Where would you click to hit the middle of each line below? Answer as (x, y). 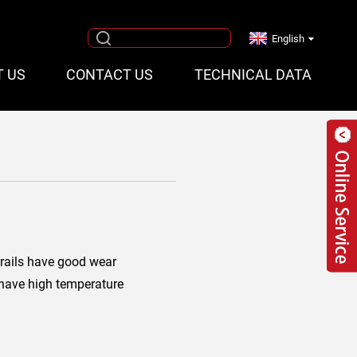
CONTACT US (110, 75)
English (288, 38)
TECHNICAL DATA (253, 75)
